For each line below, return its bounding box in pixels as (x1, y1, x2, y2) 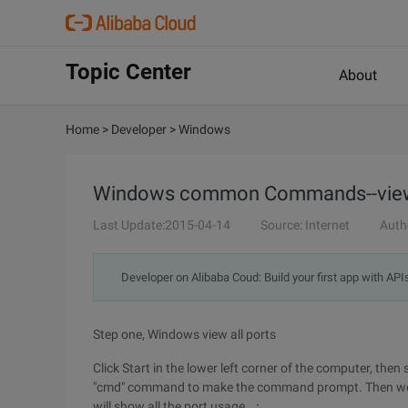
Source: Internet (260, 218, 350, 232)
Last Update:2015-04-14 (93, 218, 230, 232)
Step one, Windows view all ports (93, 327, 276, 342)
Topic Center (66, 59, 191, 85)
